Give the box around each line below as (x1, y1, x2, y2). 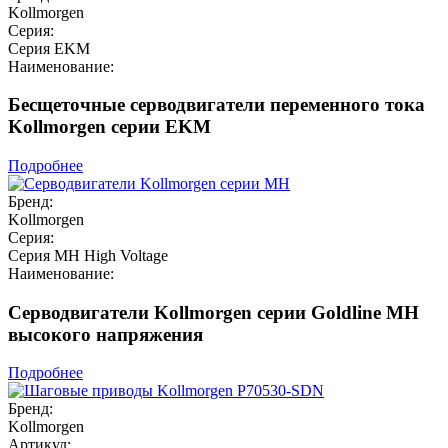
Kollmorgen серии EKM (8, 116, 211, 138)
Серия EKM (8, 39, 90, 57)
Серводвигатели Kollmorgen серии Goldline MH (8, 301, 419, 323)
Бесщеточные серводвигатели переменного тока (8, 94, 425, 116)
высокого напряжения (8, 323, 203, 345)
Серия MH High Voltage (8, 246, 168, 264)
